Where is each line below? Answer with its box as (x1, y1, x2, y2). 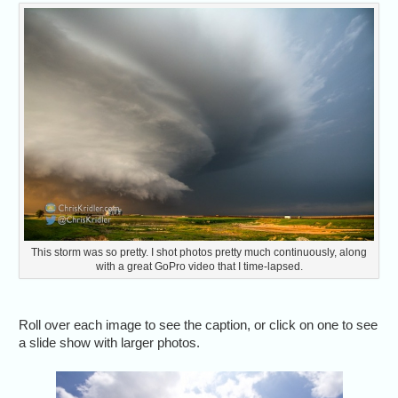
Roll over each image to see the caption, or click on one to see (19, 316, 378, 332)
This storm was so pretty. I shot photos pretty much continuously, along (31, 245, 367, 259)
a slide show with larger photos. (19, 334, 201, 350)
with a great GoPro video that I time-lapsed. (95, 259, 303, 273)
